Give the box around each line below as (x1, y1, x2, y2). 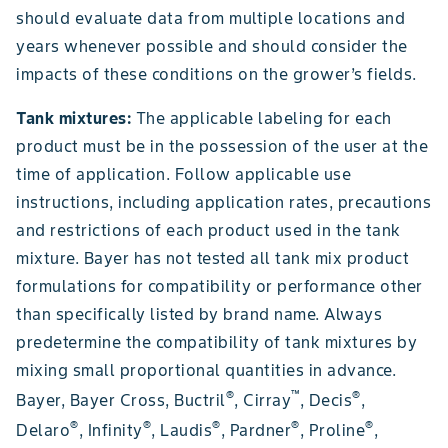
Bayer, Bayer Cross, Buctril (16, 390, 226, 411)
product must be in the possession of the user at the (16, 135, 428, 156)
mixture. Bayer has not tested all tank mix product (16, 247, 409, 268)
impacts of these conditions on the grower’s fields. (16, 63, 417, 84)
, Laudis (151, 420, 212, 441)
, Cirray (234, 390, 291, 411)
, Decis (299, 390, 352, 411)
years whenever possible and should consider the (16, 35, 408, 56)
